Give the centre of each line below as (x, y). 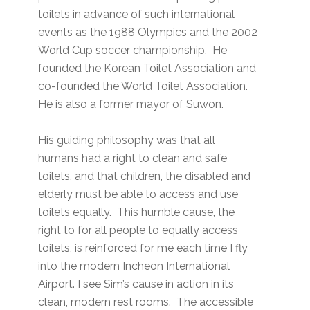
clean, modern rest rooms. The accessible (146, 302)
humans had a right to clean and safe (133, 158)
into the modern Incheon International (134, 266)
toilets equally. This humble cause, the (137, 212)
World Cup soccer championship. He (133, 50)
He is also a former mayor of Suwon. (131, 104)
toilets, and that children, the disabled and (145, 176)
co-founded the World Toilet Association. (145, 86)
